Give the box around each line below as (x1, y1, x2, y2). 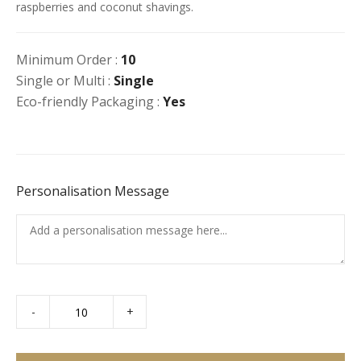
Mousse (15, 329, 57, 345)
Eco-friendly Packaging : (16, 93, 163, 110)
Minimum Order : (16, 51, 121, 68)
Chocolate (15, 311, 68, 327)
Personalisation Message (16, 182, 169, 200)
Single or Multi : (16, 72, 114, 89)
